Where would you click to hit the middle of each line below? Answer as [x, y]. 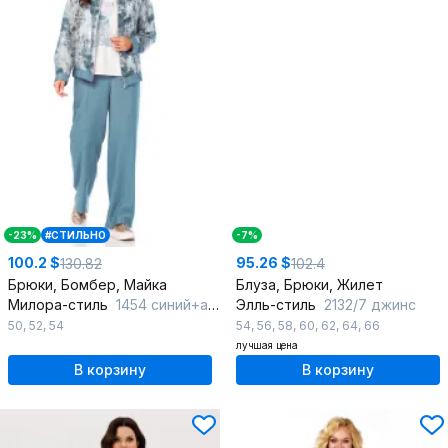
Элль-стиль [278, 305]
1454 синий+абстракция [162, 305]
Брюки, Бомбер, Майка [87, 285]
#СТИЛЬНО [75, 235]
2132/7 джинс [370, 305]
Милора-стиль [60, 305]
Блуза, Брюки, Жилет [309, 285]
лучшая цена [267, 345]
